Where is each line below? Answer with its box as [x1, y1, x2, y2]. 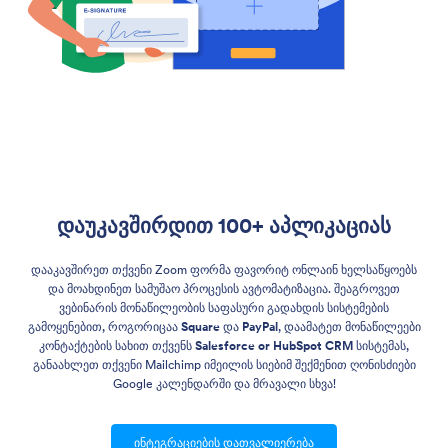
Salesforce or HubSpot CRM [195, 338, 353, 354]
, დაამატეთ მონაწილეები [277, 319, 421, 335]
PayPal [241, 319, 278, 335]
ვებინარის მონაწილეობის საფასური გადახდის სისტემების [59, 300, 389, 316]
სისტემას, [353, 338, 409, 354]
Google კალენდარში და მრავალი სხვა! [112, 376, 336, 392]
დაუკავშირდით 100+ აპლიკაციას [57, 212, 391, 239]
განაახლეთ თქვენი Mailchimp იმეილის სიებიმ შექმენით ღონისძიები [32, 357, 416, 373]
